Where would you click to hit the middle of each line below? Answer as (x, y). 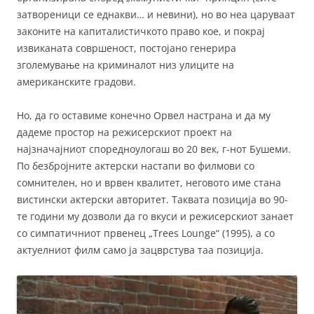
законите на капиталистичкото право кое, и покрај (141, 32)
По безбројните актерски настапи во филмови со (136, 166)
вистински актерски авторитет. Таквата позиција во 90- (152, 200)
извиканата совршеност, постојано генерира (127, 48)
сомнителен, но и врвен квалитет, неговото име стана (149, 183)
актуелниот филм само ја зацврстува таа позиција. (140, 250)
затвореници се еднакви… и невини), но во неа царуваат (156, 15)
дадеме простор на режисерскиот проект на (124, 132)
